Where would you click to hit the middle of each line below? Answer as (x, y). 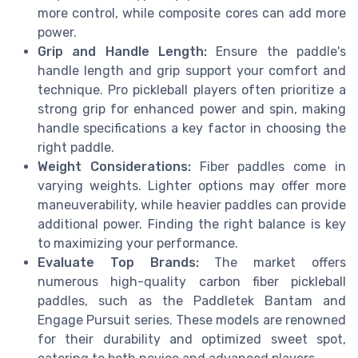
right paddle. (76, 147)
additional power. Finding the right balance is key (192, 224)
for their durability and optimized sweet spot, (192, 339)
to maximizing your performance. (138, 243)
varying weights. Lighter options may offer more (192, 185)
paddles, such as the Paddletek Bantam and (192, 300)
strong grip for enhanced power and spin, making (192, 109)
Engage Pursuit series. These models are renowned (192, 320)
